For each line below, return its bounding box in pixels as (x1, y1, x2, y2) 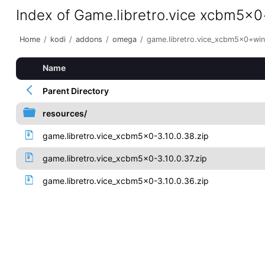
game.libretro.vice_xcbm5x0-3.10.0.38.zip (42, 131, 209, 141)
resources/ (42, 108, 87, 118)
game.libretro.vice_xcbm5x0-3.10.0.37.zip (42, 153, 207, 163)
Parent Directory (42, 86, 109, 96)
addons (75, 35, 102, 44)
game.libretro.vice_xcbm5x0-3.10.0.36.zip (42, 176, 209, 186)
